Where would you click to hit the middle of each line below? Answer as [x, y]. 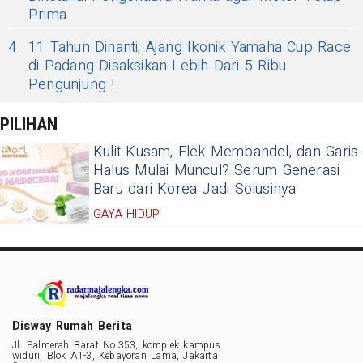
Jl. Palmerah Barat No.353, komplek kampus [117, 346]
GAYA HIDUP [127, 215]
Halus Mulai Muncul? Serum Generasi [217, 171]
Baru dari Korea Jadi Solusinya [195, 190]
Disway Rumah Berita [72, 327]
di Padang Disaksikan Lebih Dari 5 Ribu [158, 66]
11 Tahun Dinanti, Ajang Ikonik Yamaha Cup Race [190, 48]
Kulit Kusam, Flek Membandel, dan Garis [226, 152]
